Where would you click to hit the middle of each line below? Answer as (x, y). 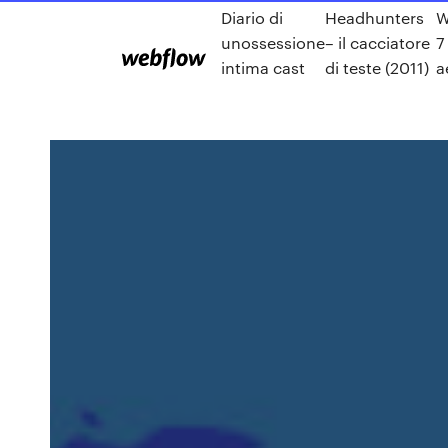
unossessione (273, 42)
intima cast (263, 67)
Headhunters (374, 17)
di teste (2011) (377, 67)
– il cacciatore (377, 42)
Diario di (252, 17)
